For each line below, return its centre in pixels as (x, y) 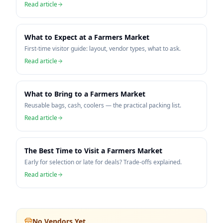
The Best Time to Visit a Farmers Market (93, 151)
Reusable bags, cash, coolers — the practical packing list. (103, 105)
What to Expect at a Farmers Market (87, 37)
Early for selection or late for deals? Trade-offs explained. (103, 162)
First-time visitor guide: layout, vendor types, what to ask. (103, 49)
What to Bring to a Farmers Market (85, 94)
